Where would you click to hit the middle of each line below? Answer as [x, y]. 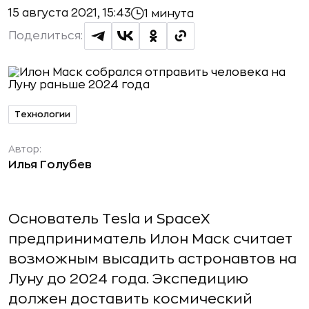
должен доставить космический [130, 299]
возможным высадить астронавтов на [152, 259]
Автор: [25, 149]
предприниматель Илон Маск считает [150, 239]
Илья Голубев [50, 165]
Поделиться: [46, 36]
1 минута [169, 13]
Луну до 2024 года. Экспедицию [128, 279]
